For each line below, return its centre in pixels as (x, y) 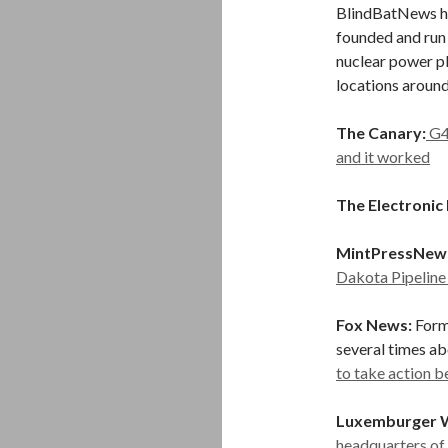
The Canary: (381, 132)
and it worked (383, 156)
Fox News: (374, 324)
